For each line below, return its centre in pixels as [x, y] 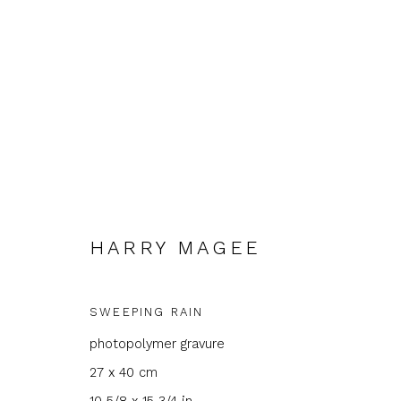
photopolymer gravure [157, 344]
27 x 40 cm [124, 372]
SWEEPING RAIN [147, 312]
